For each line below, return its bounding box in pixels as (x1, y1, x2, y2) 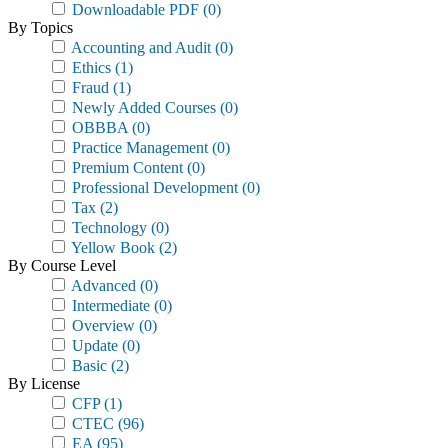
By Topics (8, 19, 73, 36)
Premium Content (68, 159, 183, 176)
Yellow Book (68, 239, 155, 256)
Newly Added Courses (68, 99, 216, 116)
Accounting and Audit (68, 39, 211, 56)
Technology (68, 219, 147, 236)
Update (68, 337, 118, 354)
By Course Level (8, 257, 116, 274)
